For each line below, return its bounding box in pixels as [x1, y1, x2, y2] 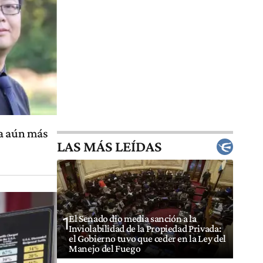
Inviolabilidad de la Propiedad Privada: [69, 222, 221, 235]
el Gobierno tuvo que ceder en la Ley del [69, 232, 226, 245]
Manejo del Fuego [69, 242, 141, 255]
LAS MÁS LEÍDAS [57, 138, 161, 156]
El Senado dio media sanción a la [69, 213, 197, 225]
